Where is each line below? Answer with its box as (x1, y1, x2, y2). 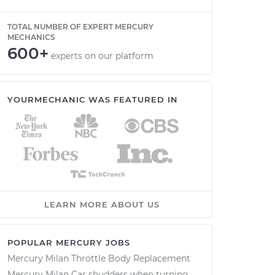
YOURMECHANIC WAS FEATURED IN (7, 95, 178, 104)
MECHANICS (7, 33, 55, 42)
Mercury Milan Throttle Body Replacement (7, 253, 190, 264)
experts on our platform (51, 50, 153, 61)
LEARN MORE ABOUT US (44, 199, 160, 209)
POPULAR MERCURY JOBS (7, 238, 130, 247)
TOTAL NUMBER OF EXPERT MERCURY (7, 22, 153, 31)
